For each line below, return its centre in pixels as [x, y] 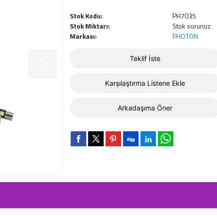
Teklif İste [145, 58]
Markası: [83, 36]
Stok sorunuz [191, 26]
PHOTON [185, 36]
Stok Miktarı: [90, 26]
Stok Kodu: [86, 16]
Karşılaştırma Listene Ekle [145, 83]
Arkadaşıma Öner [145, 108]
